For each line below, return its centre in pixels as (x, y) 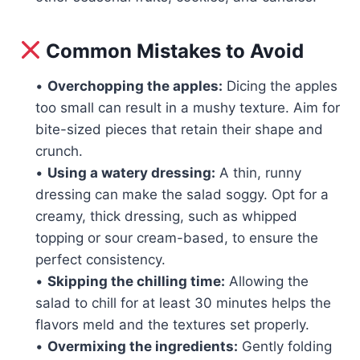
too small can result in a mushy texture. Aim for (188, 107)
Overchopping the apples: (135, 86)
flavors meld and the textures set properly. (172, 324)
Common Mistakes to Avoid (173, 51)
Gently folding (285, 346)
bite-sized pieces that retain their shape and (179, 129)
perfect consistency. (100, 259)
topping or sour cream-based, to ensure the (177, 237)
